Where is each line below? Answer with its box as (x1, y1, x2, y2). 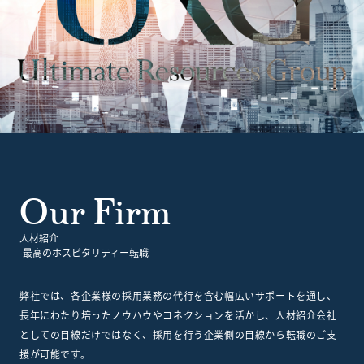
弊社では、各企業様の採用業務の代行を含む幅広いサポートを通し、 (19, 288, 337, 302)
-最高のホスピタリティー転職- (19, 245, 152, 259)
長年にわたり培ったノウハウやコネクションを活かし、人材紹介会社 (19, 307, 337, 322)
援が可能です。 (19, 346, 91, 361)
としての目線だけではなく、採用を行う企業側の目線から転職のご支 (19, 327, 337, 341)
